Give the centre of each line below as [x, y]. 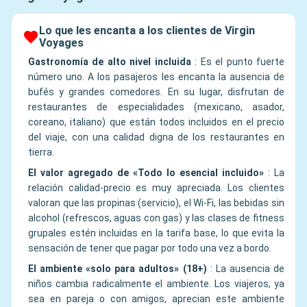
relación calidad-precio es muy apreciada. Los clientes [156, 187]
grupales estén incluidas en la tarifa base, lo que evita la [156, 233]
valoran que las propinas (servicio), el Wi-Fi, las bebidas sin [156, 202]
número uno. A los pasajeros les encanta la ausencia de [156, 76]
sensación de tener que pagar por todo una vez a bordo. [150, 248]
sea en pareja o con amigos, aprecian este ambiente [156, 298]
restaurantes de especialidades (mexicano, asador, [156, 107]
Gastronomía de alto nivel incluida [110, 61]
